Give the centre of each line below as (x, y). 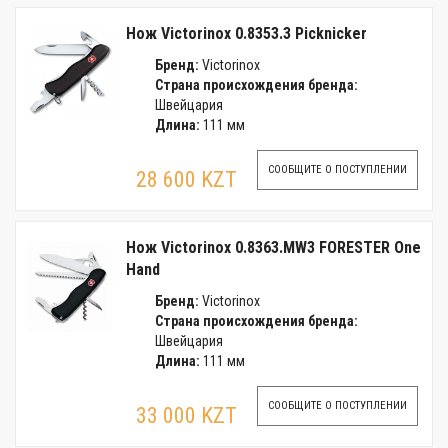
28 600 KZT (186, 179)
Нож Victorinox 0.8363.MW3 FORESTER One (273, 247)
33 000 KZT (186, 415)
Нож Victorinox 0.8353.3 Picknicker (246, 33)
